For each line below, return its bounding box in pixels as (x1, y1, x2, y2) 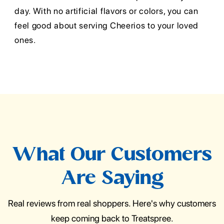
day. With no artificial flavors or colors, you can (14, 6, 198, 16)
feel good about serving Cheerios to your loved (14, 20, 198, 31)
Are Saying (60, 169, 163, 189)
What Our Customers (12, 146, 212, 166)
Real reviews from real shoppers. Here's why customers (8, 198, 216, 209)
